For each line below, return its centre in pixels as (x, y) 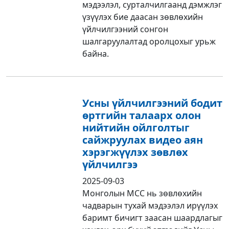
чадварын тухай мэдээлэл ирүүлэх (150, 205)
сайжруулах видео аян (143, 140)
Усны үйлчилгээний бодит (153, 103)
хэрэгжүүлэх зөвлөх (135, 152)
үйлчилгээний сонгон (125, 29)
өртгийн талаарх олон (142, 115)
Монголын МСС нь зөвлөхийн (142, 193)
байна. (96, 53)
